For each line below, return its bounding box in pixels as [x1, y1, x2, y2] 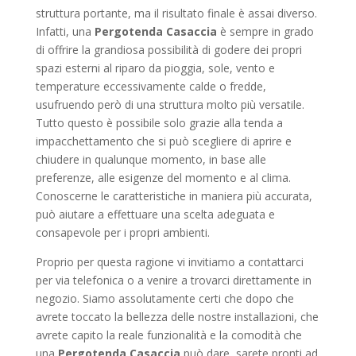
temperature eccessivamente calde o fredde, [35, 79, 266, 94]
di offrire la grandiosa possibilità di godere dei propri [35, 42, 302, 57]
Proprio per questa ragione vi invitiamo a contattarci [35, 254, 304, 269]
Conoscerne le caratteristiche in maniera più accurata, [35, 188, 312, 203]
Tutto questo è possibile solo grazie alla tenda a [35, 115, 283, 130]
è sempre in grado [216, 24, 314, 39]
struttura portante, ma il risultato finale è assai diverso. [35, 6, 317, 21]
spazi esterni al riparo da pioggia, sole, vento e [35, 60, 275, 75]
